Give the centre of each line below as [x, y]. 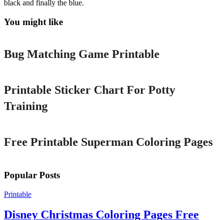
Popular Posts [32, 175]
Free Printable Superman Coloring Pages [108, 142]
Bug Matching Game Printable [82, 54]
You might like [33, 22]
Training [26, 106]
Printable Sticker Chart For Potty [90, 90]
